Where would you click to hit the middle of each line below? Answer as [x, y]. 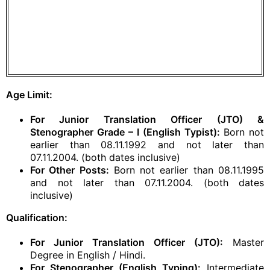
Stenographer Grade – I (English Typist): [127, 132]
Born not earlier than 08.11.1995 [187, 170]
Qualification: [38, 218]
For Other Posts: [70, 170]
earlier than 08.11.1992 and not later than [147, 145]
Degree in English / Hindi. [88, 255]
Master [243, 242]
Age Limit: [29, 95]
